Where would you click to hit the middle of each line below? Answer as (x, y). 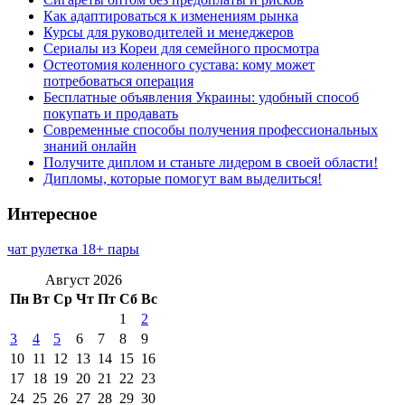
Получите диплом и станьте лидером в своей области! (211, 163)
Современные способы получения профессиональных (211, 130)
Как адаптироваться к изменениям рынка (171, 16)
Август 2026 (84, 279)
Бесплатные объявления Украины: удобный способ (201, 98)
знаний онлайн (90, 146)
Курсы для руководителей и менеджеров (169, 33)
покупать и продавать (111, 114)
